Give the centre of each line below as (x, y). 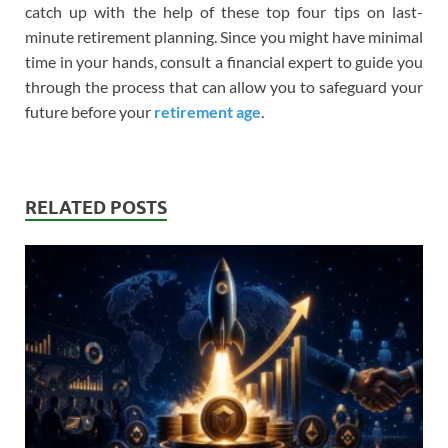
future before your (89, 111)
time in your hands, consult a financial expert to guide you (224, 61)
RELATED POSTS (96, 207)
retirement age (207, 111)
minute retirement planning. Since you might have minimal (224, 36)
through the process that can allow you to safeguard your (224, 86)
